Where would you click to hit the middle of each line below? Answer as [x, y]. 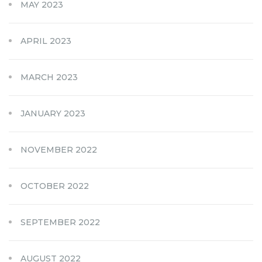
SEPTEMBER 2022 [60, 222]
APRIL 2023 [46, 41]
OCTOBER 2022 [55, 186]
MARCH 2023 [49, 77]
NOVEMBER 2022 [59, 149]
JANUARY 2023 [53, 113]
